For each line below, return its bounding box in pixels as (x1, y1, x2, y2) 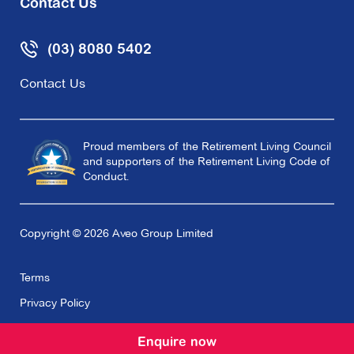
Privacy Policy (20, 296, 90, 311)
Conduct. (83, 169, 129, 184)
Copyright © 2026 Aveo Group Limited (20, 226, 213, 241)
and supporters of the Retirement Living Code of (83, 154, 330, 169)
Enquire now (137, 337, 217, 349)
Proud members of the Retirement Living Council (83, 139, 331, 154)
